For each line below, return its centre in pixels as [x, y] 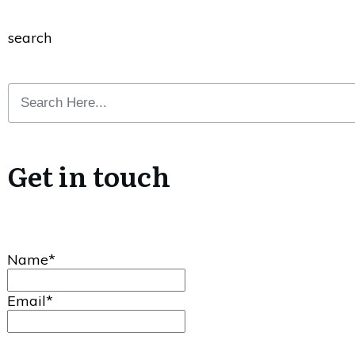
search [30, 37]
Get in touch [89, 175]
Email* [30, 300]
